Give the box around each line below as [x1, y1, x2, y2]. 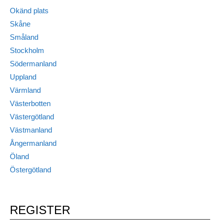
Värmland [10, 86, 41, 95]
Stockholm [10, 46, 44, 55]
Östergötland [10, 165, 51, 174]
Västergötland [10, 112, 54, 121]
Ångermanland [10, 139, 56, 148]
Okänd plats [10, 6, 49, 15]
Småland [10, 33, 38, 42]
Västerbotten [10, 99, 51, 108]
